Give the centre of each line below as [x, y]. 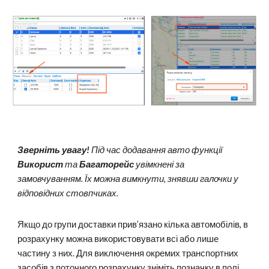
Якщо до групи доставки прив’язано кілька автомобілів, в [133, 224]
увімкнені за [159, 164]
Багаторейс [107, 164]
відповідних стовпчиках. [68, 193]
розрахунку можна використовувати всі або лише [118, 239]
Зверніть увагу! [54, 150]
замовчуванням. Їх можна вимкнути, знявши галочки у [128, 179]
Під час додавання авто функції [156, 150]
